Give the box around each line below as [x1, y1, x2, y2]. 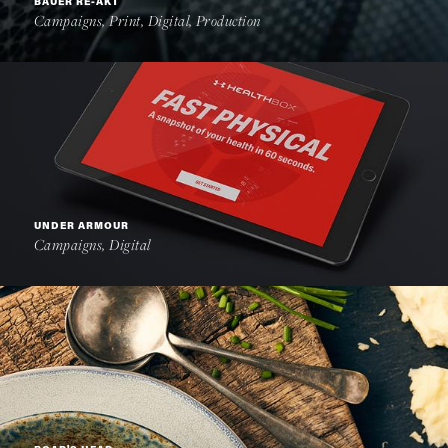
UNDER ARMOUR [34, 221, 129, 232]
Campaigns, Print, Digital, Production [34, 10, 261, 30]
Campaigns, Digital [34, 234, 151, 254]
